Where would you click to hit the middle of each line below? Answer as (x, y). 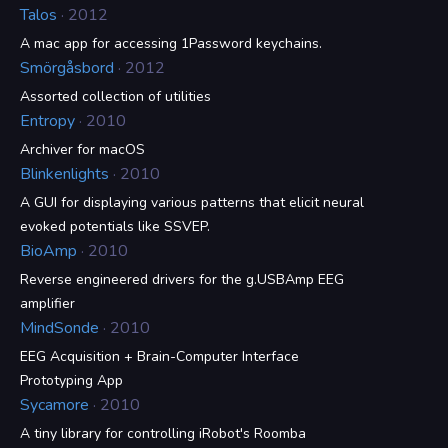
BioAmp (48, 251)
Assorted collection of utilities (115, 96)
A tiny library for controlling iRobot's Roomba (163, 433)
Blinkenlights (64, 174)
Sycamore (54, 405)
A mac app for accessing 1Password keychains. (171, 43)
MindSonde (59, 328)
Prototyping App (71, 380)
